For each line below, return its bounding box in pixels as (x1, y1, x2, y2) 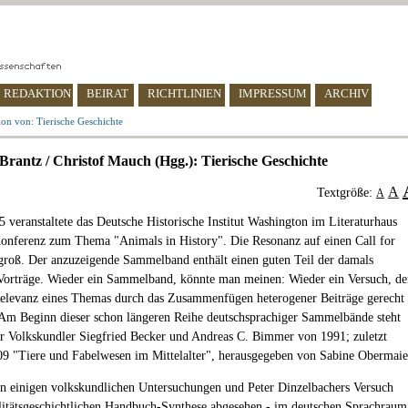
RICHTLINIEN (148, 87, 221, 100)
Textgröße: (317, 186, 376, 199)
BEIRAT (87, 87, 128, 100)
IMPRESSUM (239, 87, 307, 100)
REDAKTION (4, 87, 71, 100)
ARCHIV (324, 87, 369, 100)
